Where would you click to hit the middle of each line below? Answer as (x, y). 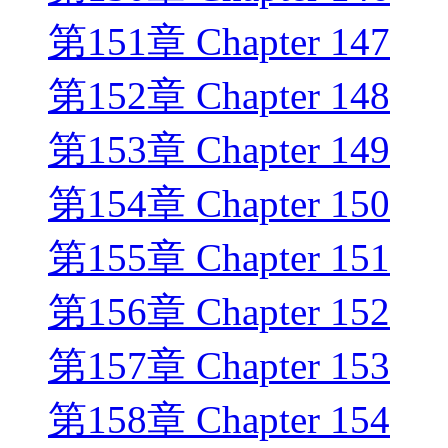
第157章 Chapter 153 (219, 366)
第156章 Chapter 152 (219, 312)
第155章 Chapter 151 (219, 258)
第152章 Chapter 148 (219, 96)
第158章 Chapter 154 (219, 420)
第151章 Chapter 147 (219, 42)
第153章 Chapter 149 (219, 150)
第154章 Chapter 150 (219, 204)
